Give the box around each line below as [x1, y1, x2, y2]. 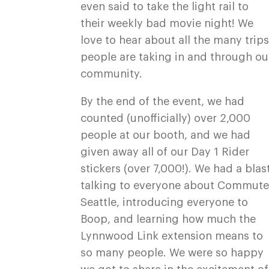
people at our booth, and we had [80, 130, 251, 141]
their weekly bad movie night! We [80, 18, 254, 29]
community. [80, 68, 143, 79]
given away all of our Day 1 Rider [80, 147, 250, 157]
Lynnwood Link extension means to [80, 231, 264, 241]
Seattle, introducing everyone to [80, 197, 249, 208]
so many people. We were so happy [80, 247, 264, 258]
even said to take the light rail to [80, 1, 249, 12]
